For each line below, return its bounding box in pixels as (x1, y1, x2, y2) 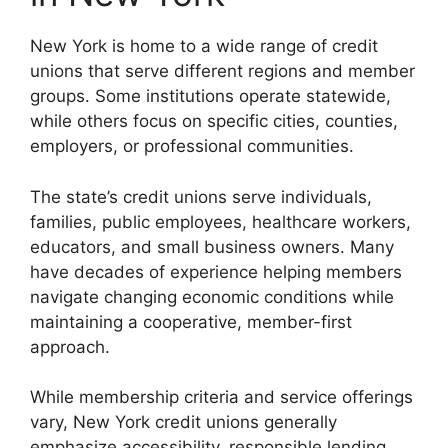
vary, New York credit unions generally (30, 412, 337, 433)
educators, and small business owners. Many (30, 236, 394, 257)
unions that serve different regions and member (30, 61, 415, 82)
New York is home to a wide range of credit (30, 36, 378, 57)
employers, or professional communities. (30, 136, 354, 157)
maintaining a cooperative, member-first (30, 311, 352, 332)
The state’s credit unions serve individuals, (30, 186, 372, 207)
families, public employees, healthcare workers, (30, 211, 411, 232)
